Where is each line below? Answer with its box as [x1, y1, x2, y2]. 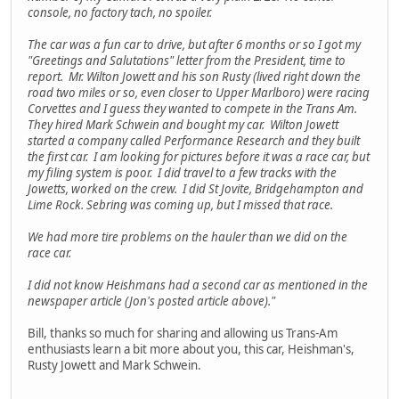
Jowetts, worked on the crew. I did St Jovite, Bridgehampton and [28, 180, 363, 197]
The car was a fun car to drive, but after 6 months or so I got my [28, 36, 361, 53]
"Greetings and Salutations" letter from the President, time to [28, 52, 346, 69]
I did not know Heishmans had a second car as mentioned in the [28, 276, 368, 293]
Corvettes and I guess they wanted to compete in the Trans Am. [28, 100, 360, 117]
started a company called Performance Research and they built [28, 132, 360, 149]
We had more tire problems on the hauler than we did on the [28, 228, 347, 245]
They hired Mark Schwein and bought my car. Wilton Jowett [28, 116, 338, 133]
